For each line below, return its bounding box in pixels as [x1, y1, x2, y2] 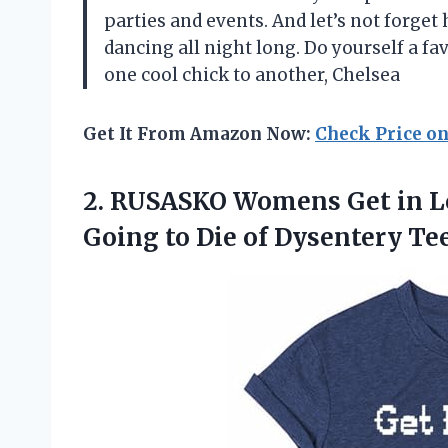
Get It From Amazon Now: [83, 122, 315, 145]
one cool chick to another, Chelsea [104, 63, 400, 86]
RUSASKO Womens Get [110, 185, 391, 217]
